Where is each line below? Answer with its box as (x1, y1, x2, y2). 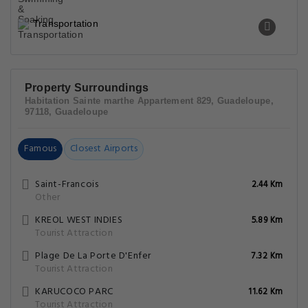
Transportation (33, 18, 98, 29)
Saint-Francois (35, 177, 99, 192)
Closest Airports (70, 141, 138, 157)
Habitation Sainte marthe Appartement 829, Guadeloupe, (25, 96, 274, 106)
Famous (24, 141, 57, 157)
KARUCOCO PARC (35, 284, 113, 300)
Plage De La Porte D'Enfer (35, 248, 151, 264)
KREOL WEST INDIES (35, 212, 123, 228)
